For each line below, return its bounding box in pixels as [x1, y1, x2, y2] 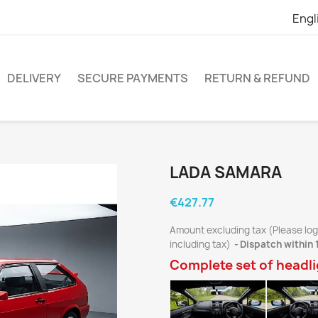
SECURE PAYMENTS [77, 70, 188, 86]
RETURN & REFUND [204, 70, 310, 86]
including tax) [170, 238, 233, 251]
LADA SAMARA [170, 162, 282, 183]
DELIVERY [7, 70, 61, 86]
